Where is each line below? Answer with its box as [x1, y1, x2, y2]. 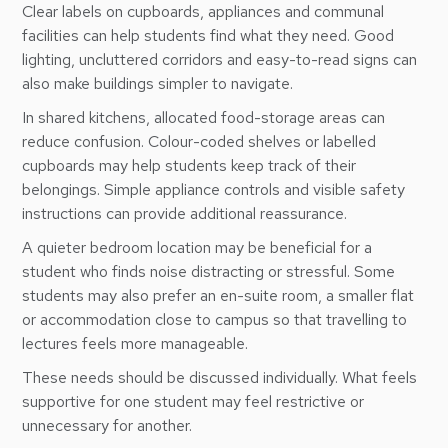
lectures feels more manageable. [22, 333, 249, 354]
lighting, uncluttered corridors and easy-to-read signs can [22, 49, 418, 70]
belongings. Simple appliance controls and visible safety [22, 179, 406, 200]
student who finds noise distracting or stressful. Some [22, 261, 396, 282]
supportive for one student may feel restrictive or [22, 391, 365, 412]
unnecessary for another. [22, 415, 193, 436]
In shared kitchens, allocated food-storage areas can [22, 107, 386, 128]
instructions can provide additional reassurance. [22, 203, 348, 224]
